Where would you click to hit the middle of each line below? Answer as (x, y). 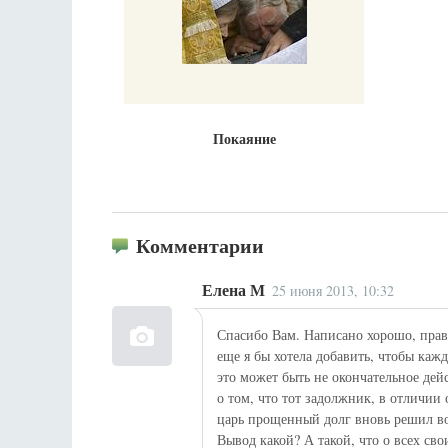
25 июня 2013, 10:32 (333, 291)
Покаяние (244, 139)
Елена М (233, 290)
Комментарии (200, 246)
